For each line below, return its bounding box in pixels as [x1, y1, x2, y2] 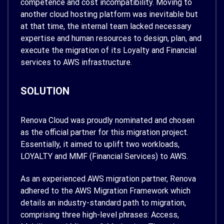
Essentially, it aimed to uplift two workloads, [20, 139, 179, 149]
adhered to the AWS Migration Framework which [20, 185, 190, 195]
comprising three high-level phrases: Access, [20, 209, 179, 219]
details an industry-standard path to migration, [20, 197, 186, 207]
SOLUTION [20, 84, 69, 97]
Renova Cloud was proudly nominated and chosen [20, 115, 194, 125]
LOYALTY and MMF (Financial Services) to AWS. [20, 151, 188, 161]
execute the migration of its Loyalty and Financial [20, 45, 196, 55]
